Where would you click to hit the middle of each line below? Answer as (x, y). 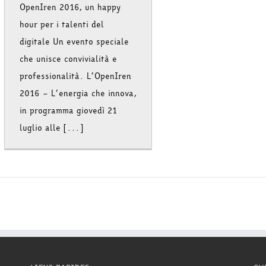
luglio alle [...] (51, 128)
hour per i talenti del (62, 25)
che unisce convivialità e (68, 59)
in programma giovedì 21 (68, 111)
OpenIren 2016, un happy (70, 8)
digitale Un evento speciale (74, 42)
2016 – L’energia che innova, (78, 94)
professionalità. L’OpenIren (75, 77)
